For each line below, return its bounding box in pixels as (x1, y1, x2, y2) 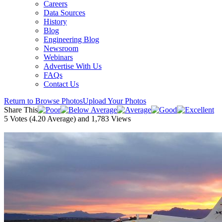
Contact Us (44, 80, 79, 88)
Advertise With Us (44, 62, 102, 70)
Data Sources (44, 8, 85, 17)
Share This (4, 106, 38, 114)
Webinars (44, 53, 73, 61)
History (44, 17, 67, 26)
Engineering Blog (44, 35, 99, 44)
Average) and (46, 114, 91, 123)
